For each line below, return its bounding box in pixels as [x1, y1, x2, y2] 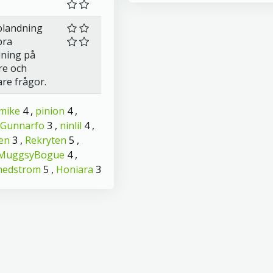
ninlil [60, 119, 82, 132]
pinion [35, 104, 65, 118]
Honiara [56, 163, 93, 176]
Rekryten [25, 133, 66, 147]
